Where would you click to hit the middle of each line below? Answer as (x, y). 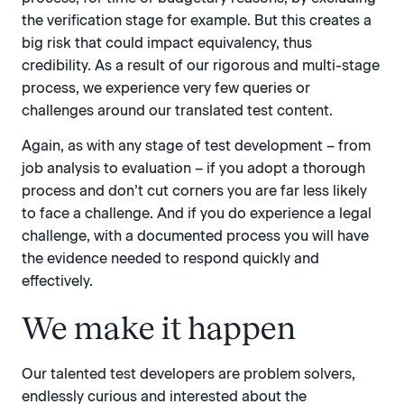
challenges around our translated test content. (177, 110)
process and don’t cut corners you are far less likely (194, 191)
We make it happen (159, 329)
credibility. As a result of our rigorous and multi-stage (201, 65)
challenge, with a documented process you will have (195, 236)
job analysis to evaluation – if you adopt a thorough (193, 169)
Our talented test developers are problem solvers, (188, 374)
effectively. (57, 281)
